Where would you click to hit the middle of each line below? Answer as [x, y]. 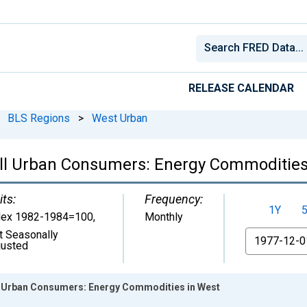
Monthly [164, 217]
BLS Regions [39, 118]
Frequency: [174, 199]
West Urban [120, 118]
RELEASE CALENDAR [241, 88]
